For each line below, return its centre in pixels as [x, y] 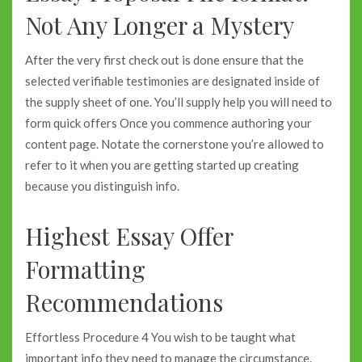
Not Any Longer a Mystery [160, 24]
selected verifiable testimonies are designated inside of [173, 80]
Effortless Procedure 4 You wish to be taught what [160, 337]
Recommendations [124, 301]
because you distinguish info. [102, 185]
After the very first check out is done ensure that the [164, 59]
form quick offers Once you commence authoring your [168, 122]
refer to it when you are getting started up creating [162, 164]
